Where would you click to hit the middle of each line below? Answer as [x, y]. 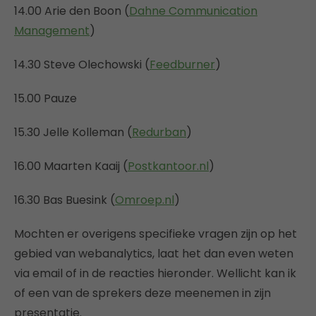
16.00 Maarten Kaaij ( [71, 166]
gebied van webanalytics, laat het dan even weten [154, 253]
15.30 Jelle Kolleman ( [73, 132]
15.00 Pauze [45, 98]
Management [52, 30]
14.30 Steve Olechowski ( [82, 64]
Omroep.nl [145, 200]
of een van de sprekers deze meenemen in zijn [142, 293]
